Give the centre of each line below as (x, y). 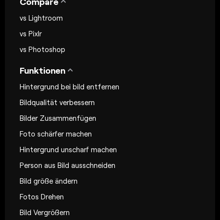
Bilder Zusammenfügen (58, 118)
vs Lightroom (41, 17)
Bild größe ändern (49, 180)
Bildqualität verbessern (57, 102)
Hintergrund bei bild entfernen (69, 86)
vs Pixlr (31, 33)
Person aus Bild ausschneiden (68, 165)
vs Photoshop (42, 49)
